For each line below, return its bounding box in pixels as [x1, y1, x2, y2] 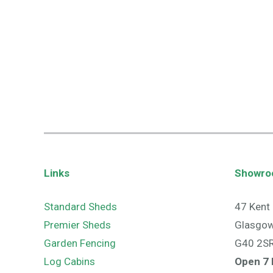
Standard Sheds [44, 200, 117, 213]
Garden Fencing [44, 237, 116, 249]
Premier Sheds [44, 219, 111, 231]
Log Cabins [44, 255, 95, 268]
